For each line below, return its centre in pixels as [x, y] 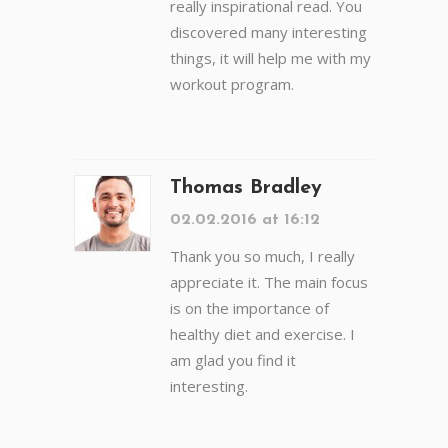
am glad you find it [233, 360]
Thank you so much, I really [262, 256]
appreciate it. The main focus [269, 282]
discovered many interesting [268, 32]
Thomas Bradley [246, 188]
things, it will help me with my [270, 58]
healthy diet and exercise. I [262, 334]
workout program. [232, 84]
